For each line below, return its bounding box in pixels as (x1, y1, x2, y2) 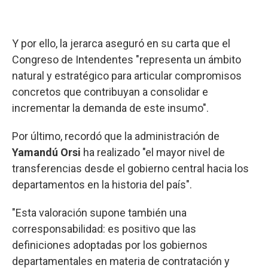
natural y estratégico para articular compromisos (12, 69, 242, 82)
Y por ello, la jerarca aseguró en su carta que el (12, 36, 230, 50)
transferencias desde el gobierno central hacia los (12, 162, 249, 175)
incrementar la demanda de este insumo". (12, 101, 209, 114)
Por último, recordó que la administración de (12, 129, 220, 142)
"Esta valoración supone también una (12, 206, 187, 219)
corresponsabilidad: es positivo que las (12, 222, 196, 235)
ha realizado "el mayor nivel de (81, 145, 225, 159)
